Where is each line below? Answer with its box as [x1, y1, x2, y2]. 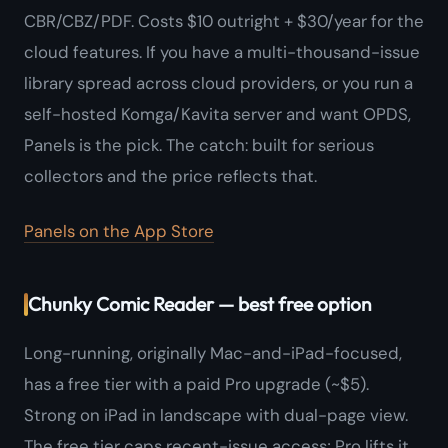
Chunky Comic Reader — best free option [28, 292, 372, 317]
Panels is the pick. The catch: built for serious [24, 134, 374, 157]
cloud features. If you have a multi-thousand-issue [24, 41, 420, 64]
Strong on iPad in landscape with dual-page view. [24, 404, 408, 427]
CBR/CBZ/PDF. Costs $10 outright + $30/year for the [24, 10, 424, 33]
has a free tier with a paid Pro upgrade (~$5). [24, 373, 369, 396]
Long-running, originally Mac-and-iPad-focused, [24, 342, 402, 365]
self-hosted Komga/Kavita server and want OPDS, [24, 103, 411, 126]
